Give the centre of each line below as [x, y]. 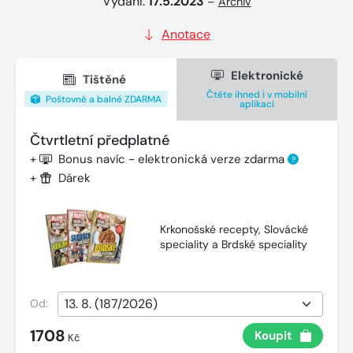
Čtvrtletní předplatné [100, 140]
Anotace [186, 34]
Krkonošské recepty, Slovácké [234, 229]
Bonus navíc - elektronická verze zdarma [173, 159]
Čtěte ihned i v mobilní [257, 94]
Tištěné [104, 80]
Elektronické [265, 75]
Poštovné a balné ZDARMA [102, 99]
